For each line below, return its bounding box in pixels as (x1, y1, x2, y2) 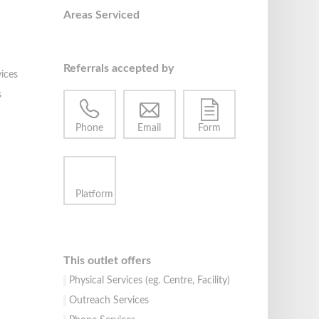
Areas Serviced (63, 9, 140, 21)
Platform (75, 189, 113, 199)
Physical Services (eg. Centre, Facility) (68, 276, 230, 286)
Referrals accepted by (63, 62, 174, 74)
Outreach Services (68, 296, 149, 306)
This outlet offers (63, 255, 151, 267)
